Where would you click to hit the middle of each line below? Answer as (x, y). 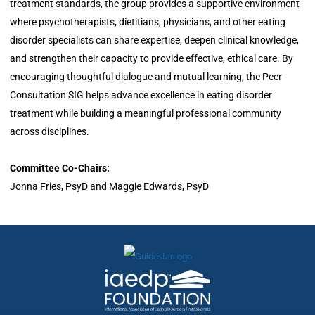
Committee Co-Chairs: (60, 168)
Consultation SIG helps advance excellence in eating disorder (141, 95)
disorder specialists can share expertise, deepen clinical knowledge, (154, 40)
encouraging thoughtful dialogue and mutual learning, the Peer (146, 77)
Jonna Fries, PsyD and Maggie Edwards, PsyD (109, 187)
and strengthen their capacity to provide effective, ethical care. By (152, 59)
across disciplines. (50, 132)
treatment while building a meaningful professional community (146, 114)
